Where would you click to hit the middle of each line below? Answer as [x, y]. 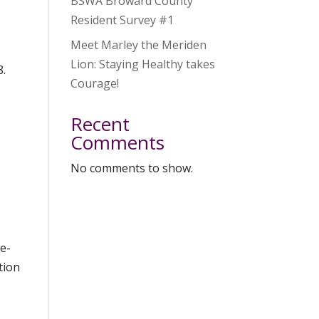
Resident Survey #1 [122, 20]
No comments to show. [131, 168]
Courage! [94, 84]
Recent [100, 124]
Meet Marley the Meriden [138, 45]
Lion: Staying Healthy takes [142, 64]
